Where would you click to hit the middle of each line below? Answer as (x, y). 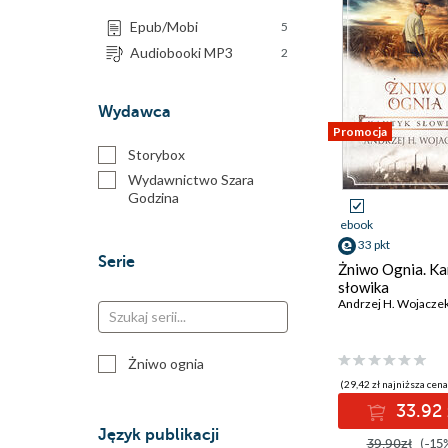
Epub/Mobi (164, 26)
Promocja (360, 131)
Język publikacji (158, 435)
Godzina (153, 197)
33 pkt (374, 244)
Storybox (156, 154)
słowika (363, 287)
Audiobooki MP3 (181, 52)
